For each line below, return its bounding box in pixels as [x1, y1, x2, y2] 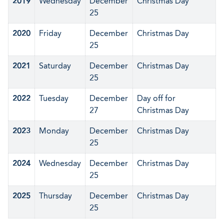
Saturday [39, 61, 71, 70]
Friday [39, 28, 61, 38]
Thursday [39, 191, 72, 200]
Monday [39, 126, 69, 135]
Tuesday [39, 93, 68, 103]
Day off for [137, 93, 175, 103]
